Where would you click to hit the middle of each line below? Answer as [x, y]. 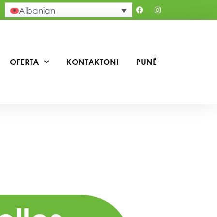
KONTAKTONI [93, 62]
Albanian [37, 10]
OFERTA [25, 62]
